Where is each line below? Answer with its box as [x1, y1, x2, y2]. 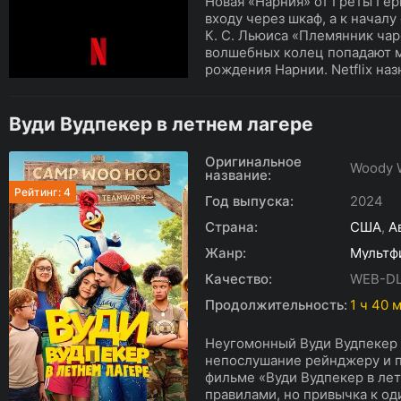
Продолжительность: [205, 296, 347, 313]
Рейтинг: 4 [14, 185, 71, 199]
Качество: [205, 270, 272, 287]
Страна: [205, 218, 258, 235]
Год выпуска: [205, 192, 294, 209]
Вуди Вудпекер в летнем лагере [9, 113, 313, 135]
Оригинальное [205, 153, 302, 170]
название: [205, 166, 271, 183]
